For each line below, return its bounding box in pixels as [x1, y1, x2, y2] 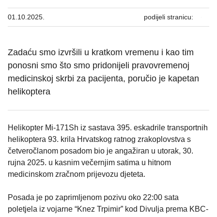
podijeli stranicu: [144, 13, 193, 21]
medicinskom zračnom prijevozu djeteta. [8, 170, 145, 179]
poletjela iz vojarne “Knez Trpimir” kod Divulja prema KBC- [8, 205, 208, 214]
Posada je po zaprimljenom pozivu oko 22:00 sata [8, 193, 179, 202]
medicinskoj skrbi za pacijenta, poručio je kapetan [8, 74, 199, 84]
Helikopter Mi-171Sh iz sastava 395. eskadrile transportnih [8, 124, 208, 132]
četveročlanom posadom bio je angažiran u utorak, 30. [8, 147, 193, 155]
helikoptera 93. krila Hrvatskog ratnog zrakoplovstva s [8, 135, 191, 144]
